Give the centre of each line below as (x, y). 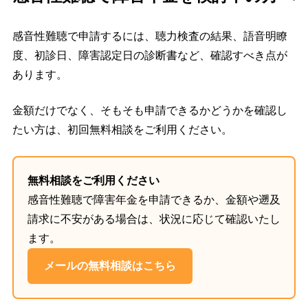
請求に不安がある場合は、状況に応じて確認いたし (154, 219)
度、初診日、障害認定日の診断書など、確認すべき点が (150, 56)
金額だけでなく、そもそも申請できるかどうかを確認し (150, 111)
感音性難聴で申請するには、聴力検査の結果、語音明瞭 (150, 36)
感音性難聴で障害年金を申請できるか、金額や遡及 (154, 200)
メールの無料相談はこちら (110, 266)
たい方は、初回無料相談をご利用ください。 (122, 130)
